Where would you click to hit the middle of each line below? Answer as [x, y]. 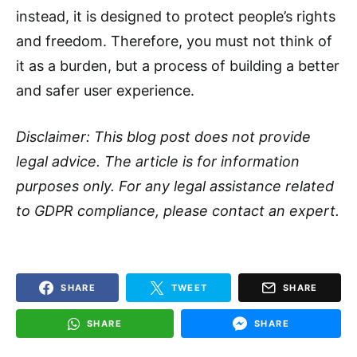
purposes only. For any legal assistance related [175, 186]
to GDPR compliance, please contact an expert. [178, 211]
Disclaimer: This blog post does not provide [163, 137]
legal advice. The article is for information [158, 162]
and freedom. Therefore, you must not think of [174, 41]
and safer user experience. [105, 91]
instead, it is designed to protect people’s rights [176, 17]
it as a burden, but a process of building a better [178, 66]
